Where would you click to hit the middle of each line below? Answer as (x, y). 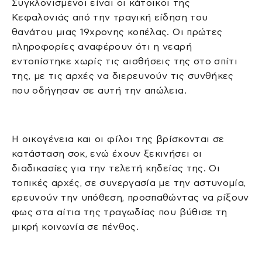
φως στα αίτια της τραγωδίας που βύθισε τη (120, 212)
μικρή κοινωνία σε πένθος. (75, 227)
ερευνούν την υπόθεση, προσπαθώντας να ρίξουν (130, 198)
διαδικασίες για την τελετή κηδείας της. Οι (116, 168)
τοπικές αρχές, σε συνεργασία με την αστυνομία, (129, 183)
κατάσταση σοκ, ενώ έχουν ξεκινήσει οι (107, 154)
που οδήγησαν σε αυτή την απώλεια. (99, 90)
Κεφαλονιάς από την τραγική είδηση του (110, 17)
